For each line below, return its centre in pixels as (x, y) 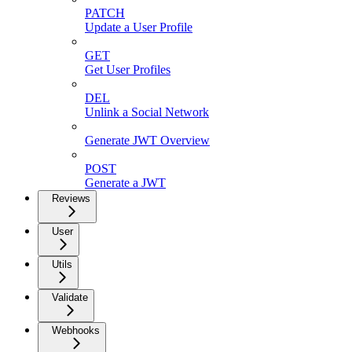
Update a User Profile (139, 27)
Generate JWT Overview (147, 140)
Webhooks (76, 330)
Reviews (71, 198)
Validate (70, 297)
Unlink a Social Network (147, 112)
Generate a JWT (125, 182)
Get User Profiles (128, 69)
